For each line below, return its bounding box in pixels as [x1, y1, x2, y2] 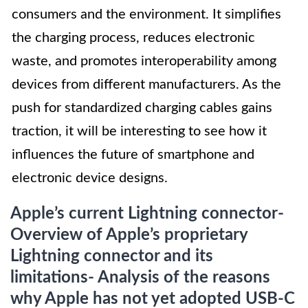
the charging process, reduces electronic [12, 31, 255, 45]
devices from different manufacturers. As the [12, 78, 281, 92]
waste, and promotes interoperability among [12, 54, 276, 69]
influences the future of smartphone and [12, 148, 254, 162]
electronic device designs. [12, 171, 168, 186]
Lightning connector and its [10, 248, 213, 265]
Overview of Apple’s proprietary [10, 227, 247, 244]
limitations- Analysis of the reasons [10, 269, 270, 287]
